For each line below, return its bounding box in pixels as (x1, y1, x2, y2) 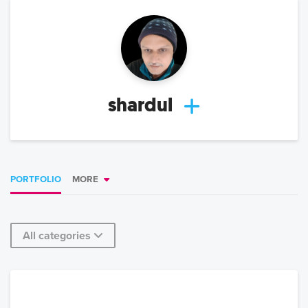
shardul (108, 92, 173, 118)
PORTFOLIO (10, 174, 61, 186)
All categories (23, 229, 91, 243)
